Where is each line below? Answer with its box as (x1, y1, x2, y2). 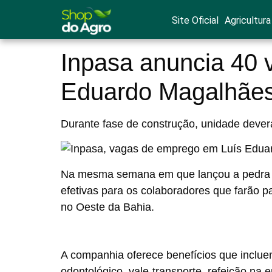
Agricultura (224, 15, 271, 26)
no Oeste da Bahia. (61, 200, 154, 213)
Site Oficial (171, 15, 219, 26)
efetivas (61, 184, 98, 197)
